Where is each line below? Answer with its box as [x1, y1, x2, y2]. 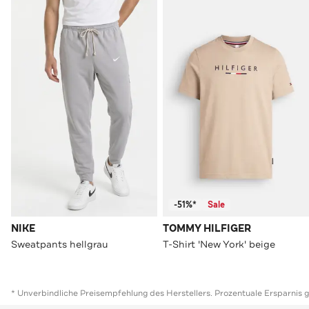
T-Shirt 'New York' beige [163, 238, 275, 251]
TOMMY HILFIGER [163, 222, 251, 236]
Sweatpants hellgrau [11, 238, 108, 251]
